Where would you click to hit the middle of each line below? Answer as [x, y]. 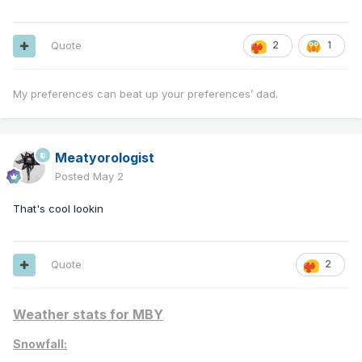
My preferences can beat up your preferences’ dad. [145, 94]
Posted [74, 177]
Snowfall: [40, 344]
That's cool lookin [58, 209]
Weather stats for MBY [88, 315]
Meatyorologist [105, 158]
